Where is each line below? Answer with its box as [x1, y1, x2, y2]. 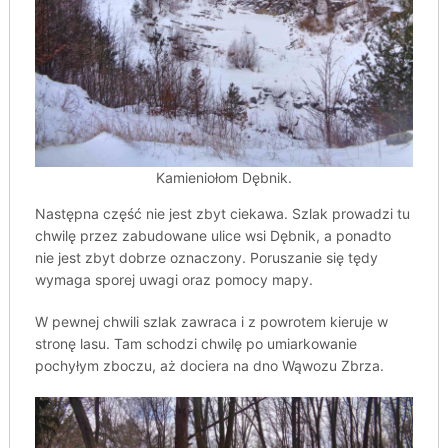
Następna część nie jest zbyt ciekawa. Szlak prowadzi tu [34, 205, 410, 223]
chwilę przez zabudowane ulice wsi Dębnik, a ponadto [34, 227, 391, 245]
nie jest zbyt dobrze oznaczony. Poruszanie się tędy [34, 249, 378, 267]
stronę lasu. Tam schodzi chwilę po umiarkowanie [34, 335, 357, 353]
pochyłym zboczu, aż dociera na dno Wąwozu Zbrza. [34, 357, 384, 375]
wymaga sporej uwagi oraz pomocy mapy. [34, 271, 313, 289]
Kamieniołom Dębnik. [155, 169, 292, 187]
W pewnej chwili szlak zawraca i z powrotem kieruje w [34, 313, 388, 331]
